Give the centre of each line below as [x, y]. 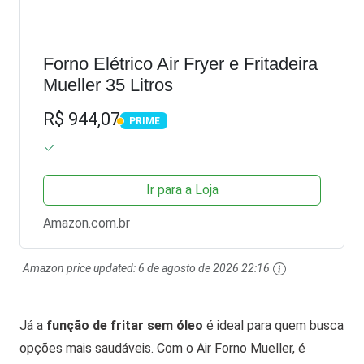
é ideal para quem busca [273, 325]
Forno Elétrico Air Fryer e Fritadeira [180, 64]
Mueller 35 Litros [108, 85]
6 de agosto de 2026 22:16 [204, 268]
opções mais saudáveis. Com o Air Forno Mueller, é [162, 348]
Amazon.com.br [87, 223]
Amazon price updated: [80, 268]
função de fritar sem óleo [125, 325]
